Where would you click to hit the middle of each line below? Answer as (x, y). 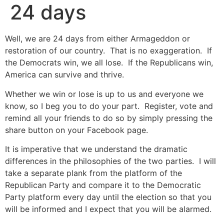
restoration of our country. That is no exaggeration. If (108, 51)
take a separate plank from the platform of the (93, 173)
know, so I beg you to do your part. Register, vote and (109, 106)
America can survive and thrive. (64, 75)
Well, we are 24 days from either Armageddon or (97, 39)
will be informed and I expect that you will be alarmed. (108, 209)
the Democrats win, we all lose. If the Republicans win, (109, 63)
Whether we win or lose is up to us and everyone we (104, 94)
